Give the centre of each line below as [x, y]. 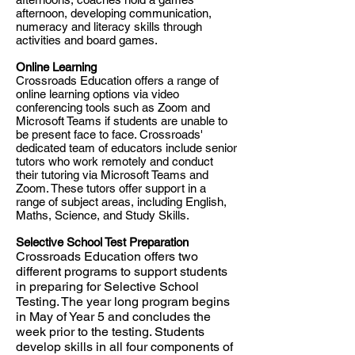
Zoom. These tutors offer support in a [111, 188]
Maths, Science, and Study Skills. [103, 215]
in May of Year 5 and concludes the [113, 317]
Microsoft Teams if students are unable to [122, 121]
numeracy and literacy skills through [109, 27]
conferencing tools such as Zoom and [113, 107]
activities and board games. [87, 40]
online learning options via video [97, 94]
